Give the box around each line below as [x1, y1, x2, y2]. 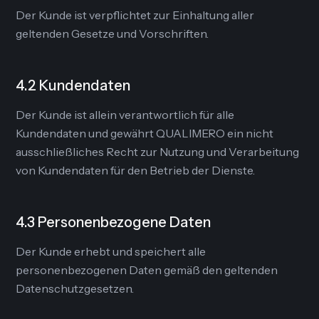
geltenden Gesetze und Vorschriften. [16, 26, 209, 41]
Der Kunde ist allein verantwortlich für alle [16, 108, 235, 122]
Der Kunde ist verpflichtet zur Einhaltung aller [16, 8, 255, 22]
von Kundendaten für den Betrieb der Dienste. [16, 163, 256, 177]
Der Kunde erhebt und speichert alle [16, 244, 206, 258]
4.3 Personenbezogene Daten [16, 214, 211, 231]
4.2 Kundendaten [16, 77, 131, 94]
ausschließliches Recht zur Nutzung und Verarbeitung [16, 145, 300, 159]
